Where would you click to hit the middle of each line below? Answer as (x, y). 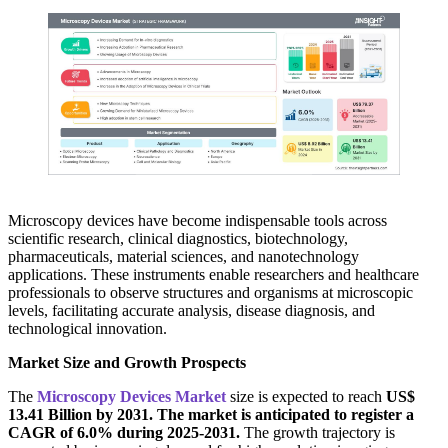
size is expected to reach (306, 396)
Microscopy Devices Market (131, 396)
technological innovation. (87, 328)
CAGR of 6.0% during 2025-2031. (124, 432)
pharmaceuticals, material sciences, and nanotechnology (183, 256)
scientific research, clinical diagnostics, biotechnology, (178, 238)
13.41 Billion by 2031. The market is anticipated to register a (211, 414)
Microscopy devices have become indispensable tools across (197, 220)
